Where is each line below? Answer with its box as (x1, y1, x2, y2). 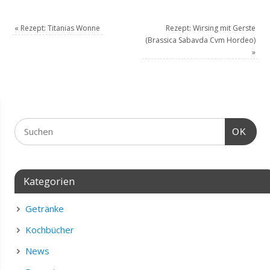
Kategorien (23, 174, 75, 188)
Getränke (25, 202, 64, 215)
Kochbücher (25, 223, 74, 236)
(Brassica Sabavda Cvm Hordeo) (145, 34, 256, 45)
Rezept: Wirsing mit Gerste (165, 22, 256, 33)
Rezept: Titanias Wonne (19, 22, 101, 33)
